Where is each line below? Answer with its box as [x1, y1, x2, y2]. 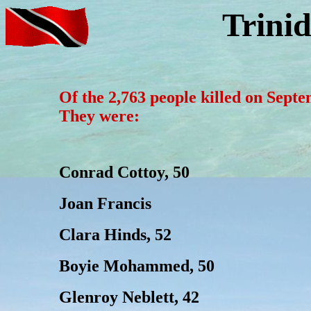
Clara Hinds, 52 [58, 226, 171, 244]
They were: [58, 107, 140, 125]
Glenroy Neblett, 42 [58, 288, 199, 306]
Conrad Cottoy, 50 [58, 163, 190, 181]
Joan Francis [58, 194, 151, 212]
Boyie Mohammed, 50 [58, 257, 215, 275]
